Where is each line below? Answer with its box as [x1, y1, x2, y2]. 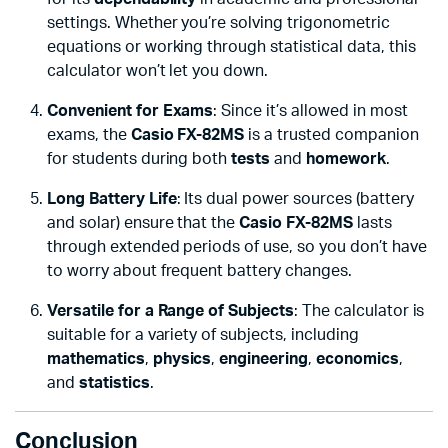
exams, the [47, 127, 131, 144]
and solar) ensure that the [47, 215, 240, 232]
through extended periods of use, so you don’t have [47, 239, 427, 256]
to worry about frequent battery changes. [47, 263, 352, 280]
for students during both [47, 151, 232, 168]
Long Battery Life [47, 191, 177, 208]
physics [152, 351, 212, 368]
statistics [78, 375, 150, 392]
